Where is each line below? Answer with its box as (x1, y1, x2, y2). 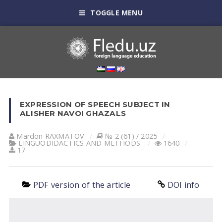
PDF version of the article (33, 179, 131, 190)
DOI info (167, 179, 200, 190)
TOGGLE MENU (90, 8, 143, 17)
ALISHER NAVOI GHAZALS (19, 109, 126, 118)
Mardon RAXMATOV (16, 131, 85, 141)
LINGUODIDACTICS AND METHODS (18, 138, 141, 148)
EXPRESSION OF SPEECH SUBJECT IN (19, 100, 170, 109)
